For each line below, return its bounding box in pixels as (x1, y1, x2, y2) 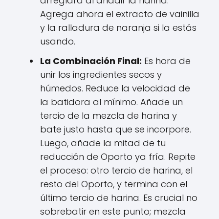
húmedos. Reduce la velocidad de (40, 82, 190, 94)
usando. (40, 35, 75, 47)
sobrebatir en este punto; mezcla (40, 205, 186, 218)
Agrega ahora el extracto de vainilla (40, 7, 199, 20)
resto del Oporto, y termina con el (40, 177, 187, 190)
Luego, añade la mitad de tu (40, 136, 166, 149)
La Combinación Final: (40, 54, 142, 67)
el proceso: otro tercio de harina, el (40, 164, 193, 176)
